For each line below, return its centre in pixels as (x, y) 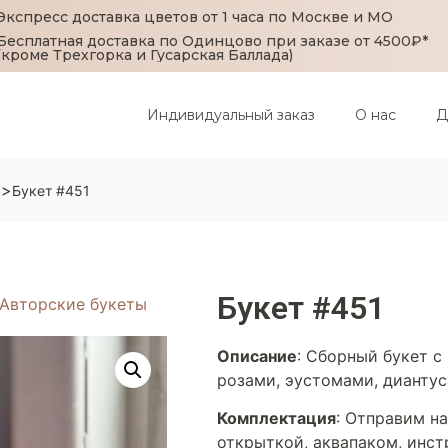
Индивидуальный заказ (230, 115)
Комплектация (276, 418)
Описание (257, 356)
